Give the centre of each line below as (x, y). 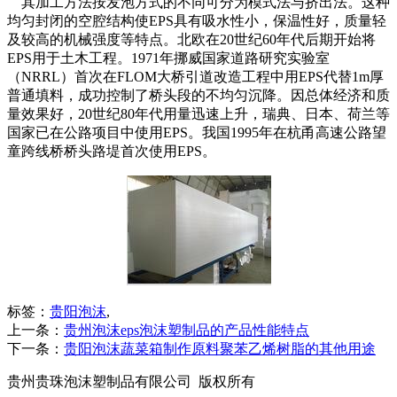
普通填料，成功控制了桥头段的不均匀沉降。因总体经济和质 (198, 96)
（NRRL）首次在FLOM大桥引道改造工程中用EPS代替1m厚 (195, 77)
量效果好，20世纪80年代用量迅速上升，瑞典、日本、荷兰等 (198, 114)
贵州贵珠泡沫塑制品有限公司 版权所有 (131, 382)
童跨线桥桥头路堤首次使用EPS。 (112, 152)
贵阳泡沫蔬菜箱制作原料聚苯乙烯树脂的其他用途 (220, 349)
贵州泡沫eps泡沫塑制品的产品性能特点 (187, 331)
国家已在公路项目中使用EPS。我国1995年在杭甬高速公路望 (197, 133)
